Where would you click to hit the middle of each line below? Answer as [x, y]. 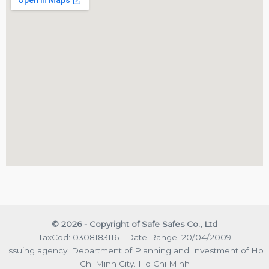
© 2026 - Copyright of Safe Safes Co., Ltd [134, 224]
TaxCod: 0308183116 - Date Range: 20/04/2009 [134, 237]
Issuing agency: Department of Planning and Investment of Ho [134, 251]
